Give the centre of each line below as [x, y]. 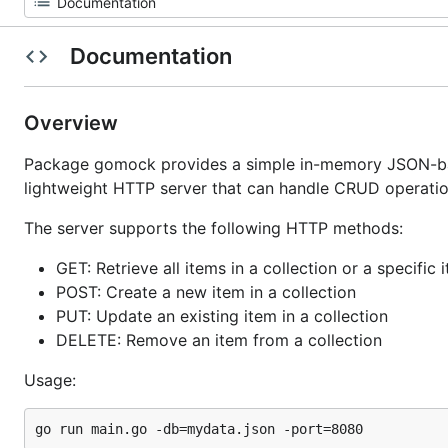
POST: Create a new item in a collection [206, 292]
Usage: [50, 380]
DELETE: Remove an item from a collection [219, 340]
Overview [73, 123]
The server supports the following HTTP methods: [213, 228]
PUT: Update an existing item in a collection [222, 316]
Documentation [150, 56]
